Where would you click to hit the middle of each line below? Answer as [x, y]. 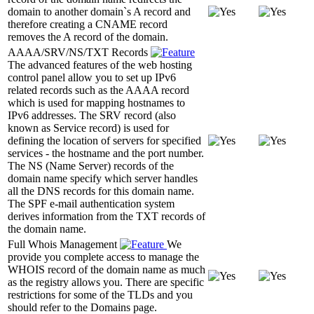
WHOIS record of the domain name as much [107, 269]
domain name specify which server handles [103, 178]
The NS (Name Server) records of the [91, 165]
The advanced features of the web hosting [100, 64]
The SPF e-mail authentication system [91, 203]
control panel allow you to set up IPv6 [92, 77]
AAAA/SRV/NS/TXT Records [79, 52]
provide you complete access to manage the [103, 257]
